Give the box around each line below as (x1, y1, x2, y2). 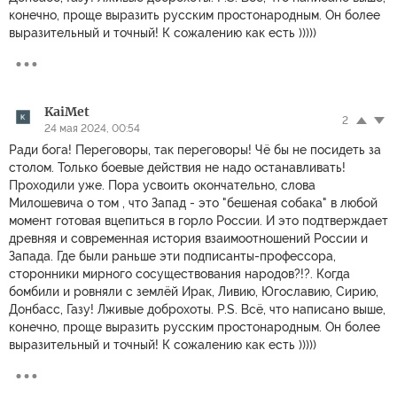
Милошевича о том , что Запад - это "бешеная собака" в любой (9, 195, 378, 210)
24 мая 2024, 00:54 (44, 121, 140, 135)
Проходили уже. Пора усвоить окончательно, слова (9, 177, 315, 192)
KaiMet (44, 103, 90, 120)
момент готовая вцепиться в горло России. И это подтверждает (9, 213, 388, 228)
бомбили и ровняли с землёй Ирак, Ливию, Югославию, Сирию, (9, 284, 378, 299)
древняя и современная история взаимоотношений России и (9, 230, 368, 245)
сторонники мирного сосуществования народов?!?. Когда (9, 266, 350, 281)
